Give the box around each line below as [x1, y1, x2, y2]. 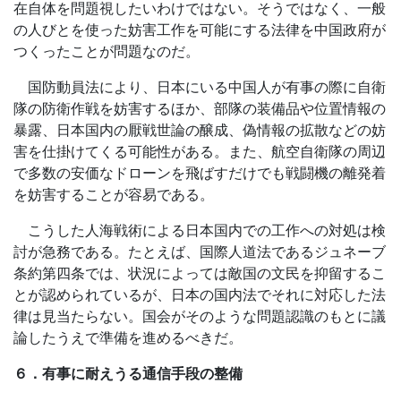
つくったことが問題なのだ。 [13, 42, 200, 60]
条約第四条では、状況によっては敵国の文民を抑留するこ [13, 264, 386, 282]
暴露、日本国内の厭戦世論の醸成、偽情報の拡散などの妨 [13, 121, 386, 139]
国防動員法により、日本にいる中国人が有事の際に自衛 [13, 78, 386, 96]
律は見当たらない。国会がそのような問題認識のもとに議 [13, 307, 386, 325]
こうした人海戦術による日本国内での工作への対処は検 [13, 221, 386, 239]
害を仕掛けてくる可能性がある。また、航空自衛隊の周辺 [13, 142, 386, 160]
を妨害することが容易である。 [13, 185, 214, 203]
